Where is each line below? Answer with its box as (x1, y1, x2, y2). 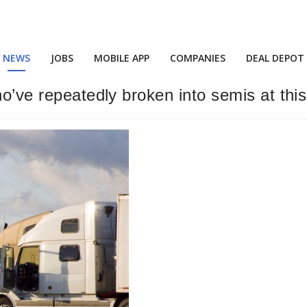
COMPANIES (170, 51, 225, 64)
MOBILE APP (94, 51, 149, 64)
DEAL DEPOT (246, 51, 304, 64)
